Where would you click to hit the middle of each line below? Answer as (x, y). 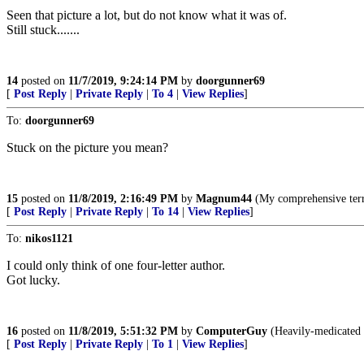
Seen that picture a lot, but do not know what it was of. (147, 15)
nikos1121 (49, 238)
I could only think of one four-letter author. (116, 265)
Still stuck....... (43, 30)
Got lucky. (33, 280)
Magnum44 (224, 199)
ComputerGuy (232, 331)
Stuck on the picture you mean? (87, 147)
